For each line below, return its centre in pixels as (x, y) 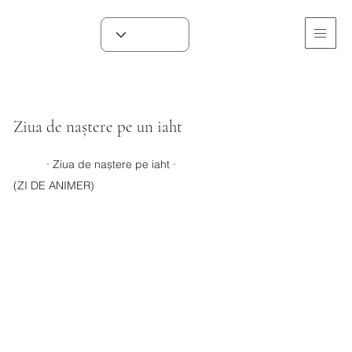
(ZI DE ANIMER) (54, 186)
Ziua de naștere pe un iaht (98, 127)
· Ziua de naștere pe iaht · (111, 165)
